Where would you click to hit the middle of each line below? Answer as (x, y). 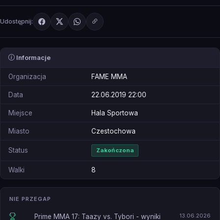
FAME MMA (109, 76)
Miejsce (20, 113)
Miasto (19, 131)
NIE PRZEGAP (30, 199)
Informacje (33, 57)
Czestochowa (113, 131)
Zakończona (115, 150)
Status (18, 150)
